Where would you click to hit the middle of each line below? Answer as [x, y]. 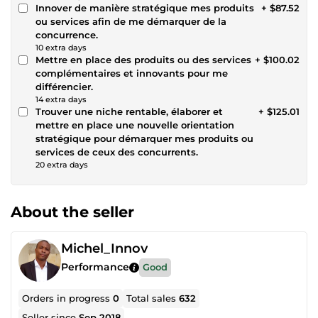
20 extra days [62, 164]
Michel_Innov [104, 248]
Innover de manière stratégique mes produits [145, 7]
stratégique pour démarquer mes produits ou [144, 138]
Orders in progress [68, 298]
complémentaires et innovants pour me [132, 73]
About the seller [72, 212]
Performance [95, 267]
